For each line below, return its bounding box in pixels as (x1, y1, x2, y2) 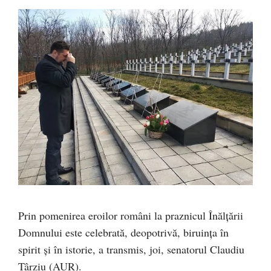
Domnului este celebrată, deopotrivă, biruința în (18, 224, 229, 240)
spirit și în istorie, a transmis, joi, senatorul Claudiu (18, 241, 244, 256)
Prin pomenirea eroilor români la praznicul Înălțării (18, 207, 243, 223)
